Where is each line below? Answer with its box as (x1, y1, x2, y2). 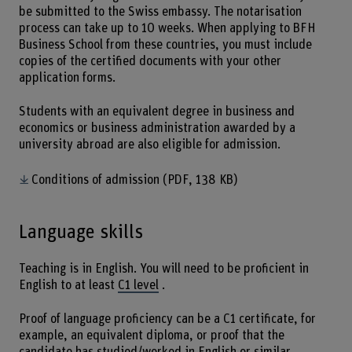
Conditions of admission (31, 173, 163, 186)
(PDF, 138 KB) (162, 173, 238, 186)
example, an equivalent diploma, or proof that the (18, 329, 284, 343)
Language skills (18, 222, 143, 242)
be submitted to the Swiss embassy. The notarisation (18, 5, 302, 19)
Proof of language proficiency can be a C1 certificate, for (18, 313, 316, 326)
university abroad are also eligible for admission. (18, 137, 280, 151)
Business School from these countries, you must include (18, 38, 312, 52)
